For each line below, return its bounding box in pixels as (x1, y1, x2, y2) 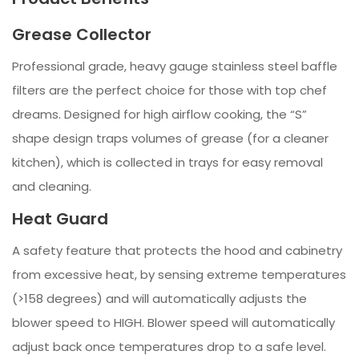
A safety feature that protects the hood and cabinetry (12, 242, 342, 260)
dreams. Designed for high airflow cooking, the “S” (12, 106, 307, 123)
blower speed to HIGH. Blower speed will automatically (12, 314, 335, 332)
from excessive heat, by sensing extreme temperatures (12, 266, 346, 284)
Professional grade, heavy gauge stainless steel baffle (12, 58, 337, 75)
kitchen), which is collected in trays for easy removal (12, 154, 323, 171)
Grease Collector (12, 23, 151, 46)
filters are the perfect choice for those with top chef (12, 82, 327, 99)
